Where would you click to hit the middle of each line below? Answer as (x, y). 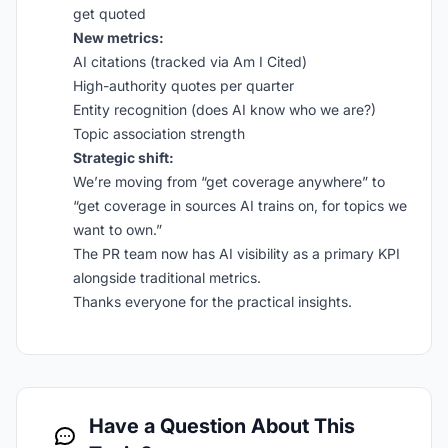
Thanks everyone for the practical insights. (212, 301)
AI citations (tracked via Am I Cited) (190, 61)
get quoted (109, 13)
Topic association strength (159, 133)
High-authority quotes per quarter (183, 85)
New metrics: (118, 37)
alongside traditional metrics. (167, 277)
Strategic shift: (123, 157)
